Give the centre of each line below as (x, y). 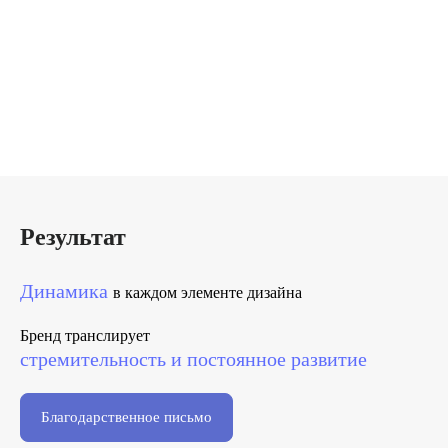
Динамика (66, 291)
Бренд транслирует (85, 335)
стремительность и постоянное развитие (193, 359)
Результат (73, 237)
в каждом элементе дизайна (207, 292)
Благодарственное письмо (126, 417)
